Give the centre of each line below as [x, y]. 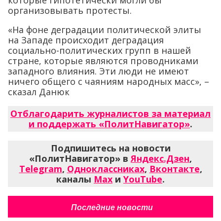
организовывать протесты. [70, 10]
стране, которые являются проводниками [103, 60]
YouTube [143, 179]
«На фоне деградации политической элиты [105, 29]
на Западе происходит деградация [86, 40]
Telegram [40, 168]
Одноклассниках [106, 168]
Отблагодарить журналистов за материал [110, 113]
